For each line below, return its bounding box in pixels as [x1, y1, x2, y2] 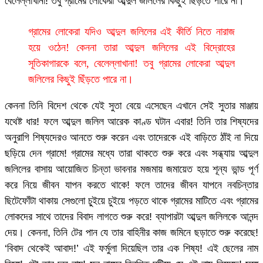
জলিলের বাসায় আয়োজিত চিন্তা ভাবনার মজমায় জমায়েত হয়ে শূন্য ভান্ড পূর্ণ [5, 163, 258, 175]
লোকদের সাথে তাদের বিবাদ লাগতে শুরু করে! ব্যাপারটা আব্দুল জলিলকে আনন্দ [5, 210, 258, 222]
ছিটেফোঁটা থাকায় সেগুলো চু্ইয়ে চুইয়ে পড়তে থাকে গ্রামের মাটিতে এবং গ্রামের [5, 194, 258, 207]
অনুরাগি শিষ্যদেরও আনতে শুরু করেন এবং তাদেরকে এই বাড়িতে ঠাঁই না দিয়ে [5, 131, 258, 143]
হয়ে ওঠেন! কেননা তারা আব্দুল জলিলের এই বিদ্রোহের [28, 41, 235, 53]
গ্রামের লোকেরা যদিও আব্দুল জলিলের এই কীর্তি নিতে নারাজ [28, 25, 235, 38]
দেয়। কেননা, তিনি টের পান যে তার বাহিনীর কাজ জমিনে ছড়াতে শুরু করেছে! [5, 226, 258, 238]
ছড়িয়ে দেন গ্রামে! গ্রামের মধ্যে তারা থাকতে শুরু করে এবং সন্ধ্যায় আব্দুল [5, 147, 258, 159]
